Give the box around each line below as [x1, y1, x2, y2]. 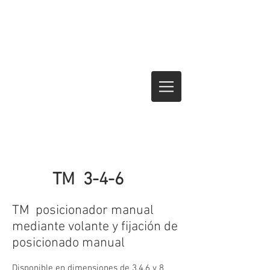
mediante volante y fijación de [12, 219, 178, 235]
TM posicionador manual [12, 202, 154, 219]
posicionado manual [12, 235, 125, 251]
